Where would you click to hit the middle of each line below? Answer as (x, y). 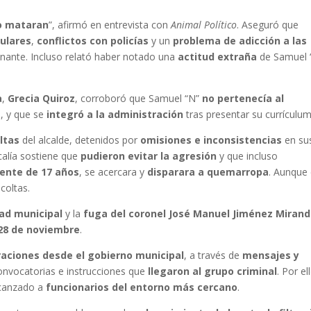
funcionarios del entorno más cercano (142, 287)
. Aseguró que (268, 25)
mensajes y (271, 255)
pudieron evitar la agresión (149, 156)
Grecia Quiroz (42, 99)
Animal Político (204, 25)
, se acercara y (114, 172)
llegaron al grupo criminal (213, 271)
